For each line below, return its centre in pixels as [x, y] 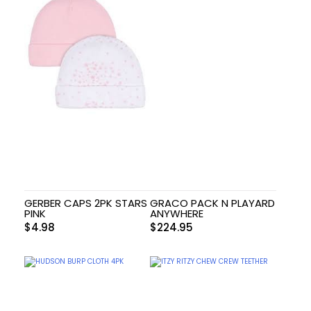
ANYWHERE [177, 214]
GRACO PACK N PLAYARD [213, 203]
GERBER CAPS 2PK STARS [86, 203]
